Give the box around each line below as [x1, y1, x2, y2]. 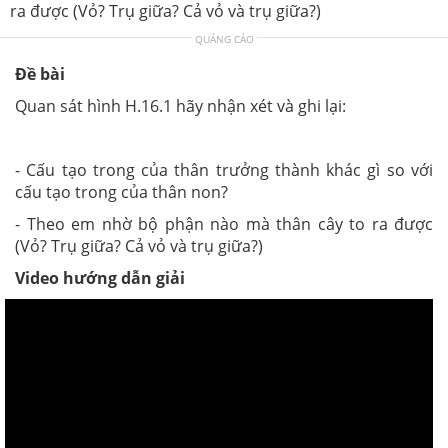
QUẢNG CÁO [194, 31, 254, 46]
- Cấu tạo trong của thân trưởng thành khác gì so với [15, 158, 433, 181]
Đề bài [15, 62, 65, 85]
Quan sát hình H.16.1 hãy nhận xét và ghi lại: [15, 94, 346, 117]
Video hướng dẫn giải [15, 266, 185, 289]
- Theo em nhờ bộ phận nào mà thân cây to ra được [15, 212, 433, 235]
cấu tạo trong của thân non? [15, 180, 228, 203]
